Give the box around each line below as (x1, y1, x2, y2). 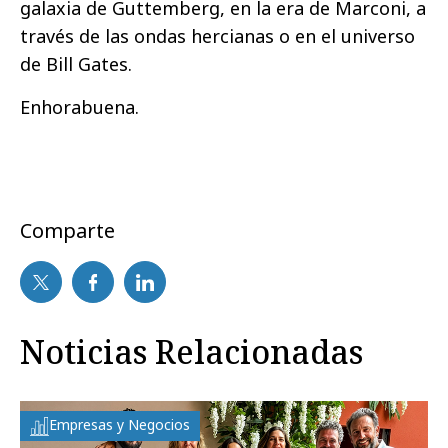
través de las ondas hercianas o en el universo (20, 24, 415, 49)
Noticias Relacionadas (20, 330, 363, 374)
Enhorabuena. (20, 95, 139, 120)
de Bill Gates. (20, 52, 132, 77)
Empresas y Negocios (49, 415, 190, 435)
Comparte (20, 217, 115, 245)
